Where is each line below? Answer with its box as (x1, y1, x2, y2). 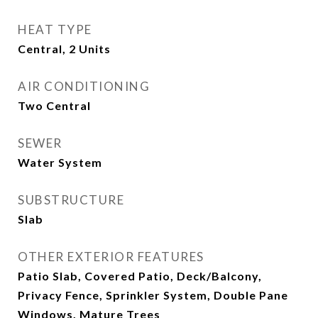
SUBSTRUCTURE (18, 192, 124, 207)
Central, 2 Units (18, 42, 111, 55)
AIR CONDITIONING (18, 79, 150, 94)
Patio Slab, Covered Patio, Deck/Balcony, (18, 269, 262, 283)
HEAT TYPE (18, 22, 92, 37)
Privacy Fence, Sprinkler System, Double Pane (18, 288, 288, 302)
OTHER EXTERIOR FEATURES (18, 249, 204, 264)
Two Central (18, 99, 91, 112)
